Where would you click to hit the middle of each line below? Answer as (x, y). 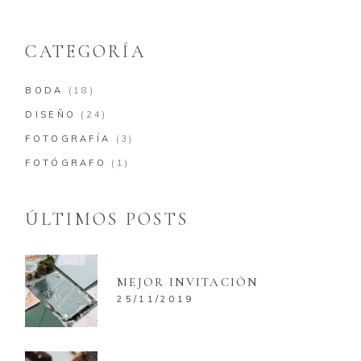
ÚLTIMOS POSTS (107, 219)
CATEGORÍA (86, 51)
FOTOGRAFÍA (68, 138)
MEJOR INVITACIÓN (188, 282)
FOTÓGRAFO (66, 162)
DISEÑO (51, 114)
